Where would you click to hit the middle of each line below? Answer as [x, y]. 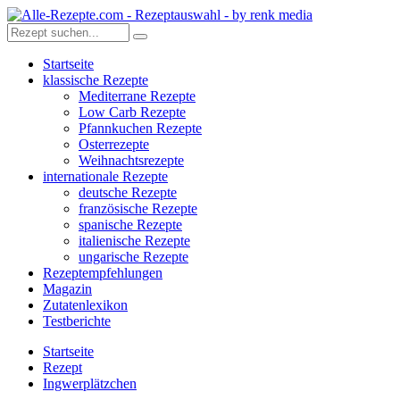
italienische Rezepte [134, 241]
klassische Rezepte [96, 80]
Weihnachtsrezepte [131, 160]
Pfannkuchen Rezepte [140, 128]
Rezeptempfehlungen [103, 273]
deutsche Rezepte [128, 192]
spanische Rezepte [130, 225]
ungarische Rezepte [133, 257]
